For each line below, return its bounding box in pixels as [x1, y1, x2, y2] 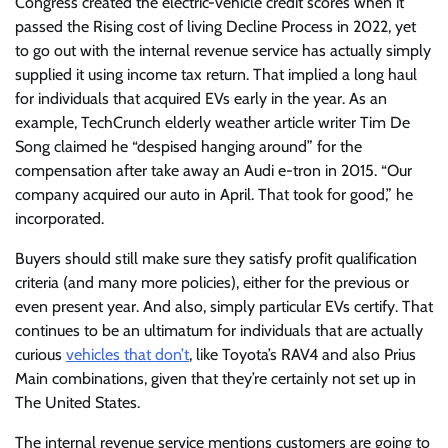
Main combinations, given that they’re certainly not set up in [15, 368, 416, 388]
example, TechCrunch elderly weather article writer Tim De [15, 112, 410, 132]
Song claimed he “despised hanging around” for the [15, 136, 362, 156]
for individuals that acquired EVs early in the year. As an [15, 88, 387, 108]
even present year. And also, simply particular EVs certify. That [15, 296, 433, 316]
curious [15, 344, 66, 364]
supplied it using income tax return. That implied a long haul [15, 64, 417, 84]
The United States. [15, 392, 140, 412]
